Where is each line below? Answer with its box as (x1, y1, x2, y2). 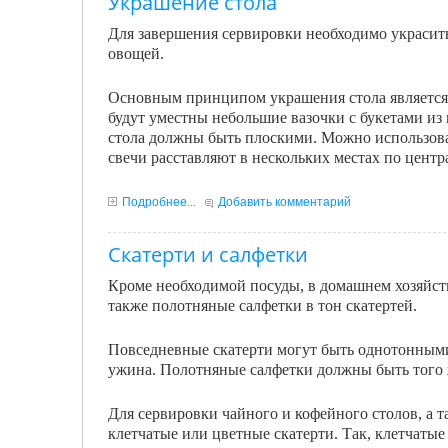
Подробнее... (122, 195, 196, 209)
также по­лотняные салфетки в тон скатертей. (108, 297, 417, 314)
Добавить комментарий (218, 195, 351, 209)
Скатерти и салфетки (108, 241, 308, 268)
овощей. (108, 45, 164, 62)
